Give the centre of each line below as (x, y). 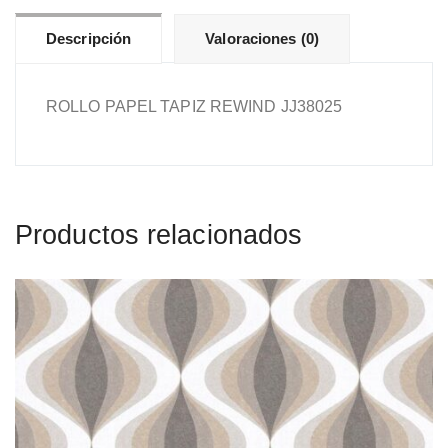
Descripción (89, 38)
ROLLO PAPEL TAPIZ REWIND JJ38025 (194, 106)
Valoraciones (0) (262, 38)
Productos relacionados (159, 235)
